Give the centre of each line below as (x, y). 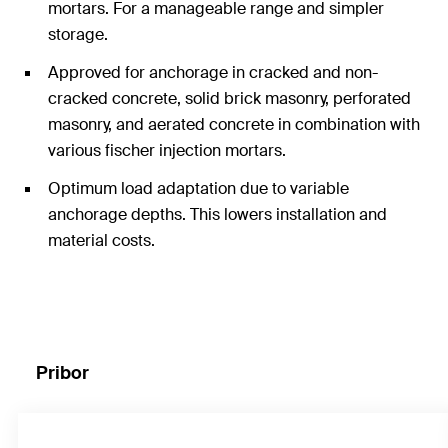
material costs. (101, 240)
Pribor (62, 373)
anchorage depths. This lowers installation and (217, 214)
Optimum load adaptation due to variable (198, 188)
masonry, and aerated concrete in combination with (234, 124)
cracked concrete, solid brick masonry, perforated (229, 98)
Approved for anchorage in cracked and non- (213, 72)
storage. (78, 34)
